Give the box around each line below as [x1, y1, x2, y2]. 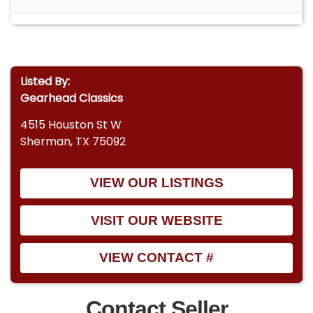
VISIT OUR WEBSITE [90, 212, 223, 228]
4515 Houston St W [20, 117, 122, 133]
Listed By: [20, 73, 71, 89]
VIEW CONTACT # [99, 250, 214, 265]
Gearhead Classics [20, 90, 124, 106]
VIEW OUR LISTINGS [89, 175, 224, 191]
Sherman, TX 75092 [20, 133, 126, 150]
